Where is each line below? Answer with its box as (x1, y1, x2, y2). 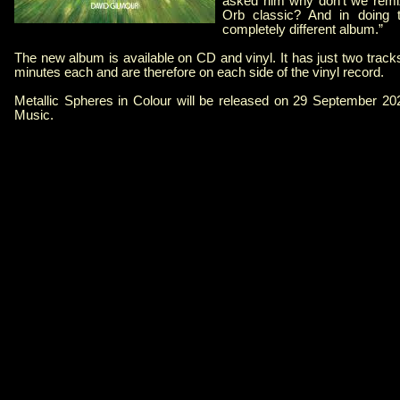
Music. (14, 108, 54, 123)
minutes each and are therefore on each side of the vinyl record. (14, 65, 384, 80)
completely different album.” (222, 22, 383, 37)
